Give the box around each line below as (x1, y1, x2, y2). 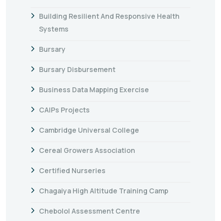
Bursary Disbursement (39, 64, 115, 74)
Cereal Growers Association (39, 145, 135, 155)
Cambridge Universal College (39, 125, 139, 135)
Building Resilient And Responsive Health (39, 11, 180, 21)
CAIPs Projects (39, 105, 90, 114)
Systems (39, 24, 69, 34)
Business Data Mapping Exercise (39, 84, 149, 94)
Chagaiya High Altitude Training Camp (39, 185, 168, 195)
